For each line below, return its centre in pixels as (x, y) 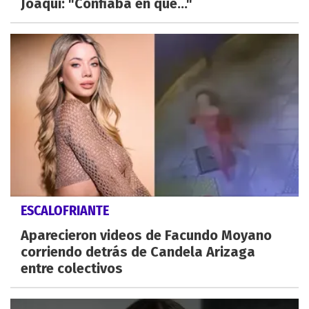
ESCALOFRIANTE (65, 210)
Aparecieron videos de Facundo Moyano (146, 235)
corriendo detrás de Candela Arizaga (138, 251)
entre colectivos (72, 268)
